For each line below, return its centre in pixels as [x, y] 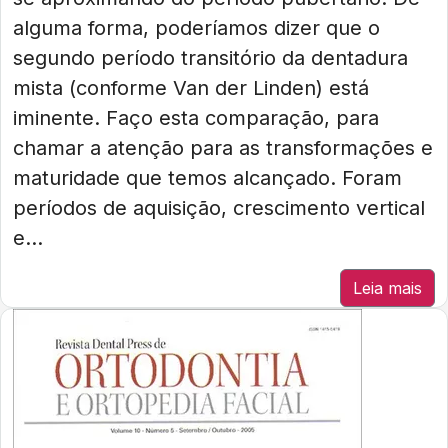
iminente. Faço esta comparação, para [196, 118]
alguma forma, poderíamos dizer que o [196, 28]
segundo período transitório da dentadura [210, 58]
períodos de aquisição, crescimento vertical [219, 208]
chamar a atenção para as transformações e [223, 148]
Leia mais [387, 288]
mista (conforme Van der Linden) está [191, 88]
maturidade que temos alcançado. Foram [207, 178]
